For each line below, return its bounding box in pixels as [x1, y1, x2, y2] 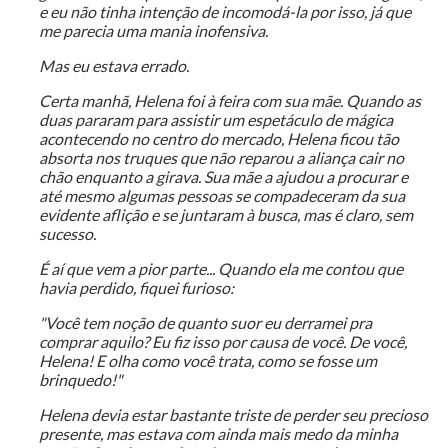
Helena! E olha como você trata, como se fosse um [38, 351, 377, 371]
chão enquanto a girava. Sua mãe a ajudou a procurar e [38, 167, 408, 187]
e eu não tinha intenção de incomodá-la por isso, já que [38, 2, 411, 22]
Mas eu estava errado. [38, 56, 189, 76]
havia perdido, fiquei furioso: [38, 278, 234, 298]
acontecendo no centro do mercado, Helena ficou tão [38, 129, 399, 149]
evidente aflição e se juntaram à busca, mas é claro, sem [38, 205, 413, 225]
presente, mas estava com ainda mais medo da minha [38, 424, 398, 444]
